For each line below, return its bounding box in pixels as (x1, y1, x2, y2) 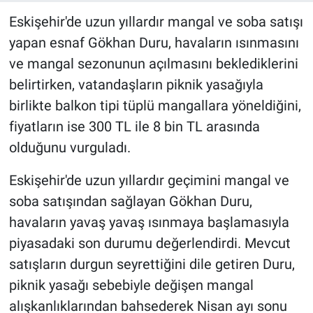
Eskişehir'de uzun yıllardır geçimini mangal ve (8, 171, 289, 189)
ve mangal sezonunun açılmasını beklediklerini (8, 54, 298, 72)
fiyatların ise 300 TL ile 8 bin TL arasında (8, 117, 260, 135)
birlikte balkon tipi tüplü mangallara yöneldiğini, (8, 96, 301, 114)
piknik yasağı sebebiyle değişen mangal (8, 276, 254, 293)
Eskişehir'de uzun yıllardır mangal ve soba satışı (8, 13, 303, 30)
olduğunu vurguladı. (8, 138, 131, 156)
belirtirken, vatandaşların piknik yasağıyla (8, 75, 263, 93)
